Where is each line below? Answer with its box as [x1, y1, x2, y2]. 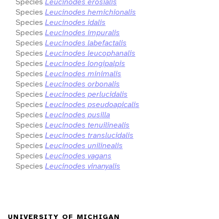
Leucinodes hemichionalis [45, 6, 136, 17]
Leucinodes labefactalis [45, 37, 127, 48]
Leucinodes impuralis [45, 27, 120, 38]
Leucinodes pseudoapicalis [45, 99, 139, 109]
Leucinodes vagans [45, 150, 111, 161]
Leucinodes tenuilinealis [45, 119, 130, 130]
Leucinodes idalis [45, 17, 106, 27]
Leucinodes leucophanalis [45, 47, 135, 58]
